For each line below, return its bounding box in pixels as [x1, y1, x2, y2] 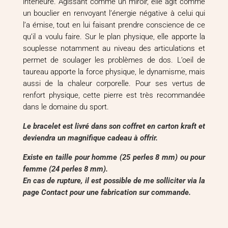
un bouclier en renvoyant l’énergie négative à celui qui [22, 8, 206, 18]
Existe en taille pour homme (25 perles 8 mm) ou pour [22, 152, 206, 162]
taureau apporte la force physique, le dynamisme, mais [22, 67, 206, 76]
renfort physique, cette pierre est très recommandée [22, 90, 206, 100]
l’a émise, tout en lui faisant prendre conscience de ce [22, 20, 206, 30]
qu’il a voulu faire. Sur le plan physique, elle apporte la [22, 32, 206, 41]
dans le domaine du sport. [22, 102, 109, 111]
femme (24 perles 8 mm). [22, 164, 108, 174]
